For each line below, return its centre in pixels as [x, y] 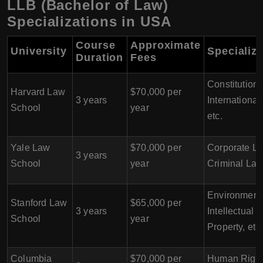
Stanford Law [39, 203]
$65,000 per [156, 203]
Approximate [166, 45]
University [39, 51]
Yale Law [31, 148]
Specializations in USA [89, 21]
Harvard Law [38, 92]
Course [96, 45]
